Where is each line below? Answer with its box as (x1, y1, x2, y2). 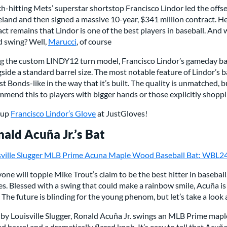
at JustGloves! (96, 108, 147, 118)
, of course (77, 36, 111, 46)
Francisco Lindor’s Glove (11, 108, 96, 118)
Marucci (48, 36, 77, 46)
